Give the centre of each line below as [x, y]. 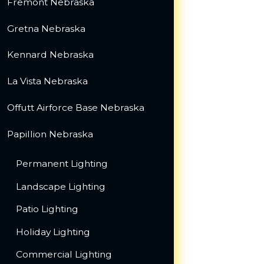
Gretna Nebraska [46, 28]
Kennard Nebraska [50, 55]
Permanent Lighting [62, 164]
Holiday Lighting [53, 232]
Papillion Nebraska [50, 134]
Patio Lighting [47, 209]
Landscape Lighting [61, 186]
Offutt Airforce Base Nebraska [75, 107]
